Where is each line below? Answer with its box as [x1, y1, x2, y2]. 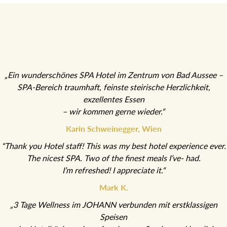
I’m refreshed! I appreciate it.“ [62, 181, 165, 190]
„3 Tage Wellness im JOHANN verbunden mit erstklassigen [7, 216, 220, 225]
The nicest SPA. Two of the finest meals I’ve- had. [25, 168, 202, 177]
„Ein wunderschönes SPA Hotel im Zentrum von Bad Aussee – [2, 83, 225, 92]
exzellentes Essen [81, 108, 146, 117]
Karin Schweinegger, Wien [63, 137, 164, 147]
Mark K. [99, 198, 128, 208]
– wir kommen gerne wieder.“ [62, 121, 165, 130]
